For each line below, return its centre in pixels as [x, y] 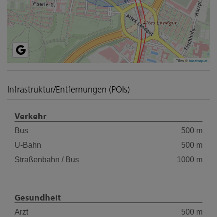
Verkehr [31, 116]
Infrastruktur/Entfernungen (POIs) [69, 89]
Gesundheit [38, 198]
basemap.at [198, 60]
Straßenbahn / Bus [47, 159]
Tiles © [182, 60]
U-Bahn [28, 145]
